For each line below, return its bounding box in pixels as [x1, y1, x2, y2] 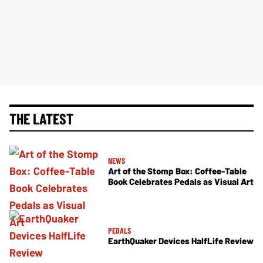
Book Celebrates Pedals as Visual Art [108, 176, 254, 187]
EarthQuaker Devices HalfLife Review [108, 235, 254, 246]
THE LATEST [9, 109, 73, 128]
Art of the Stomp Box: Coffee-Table [108, 165, 247, 176]
